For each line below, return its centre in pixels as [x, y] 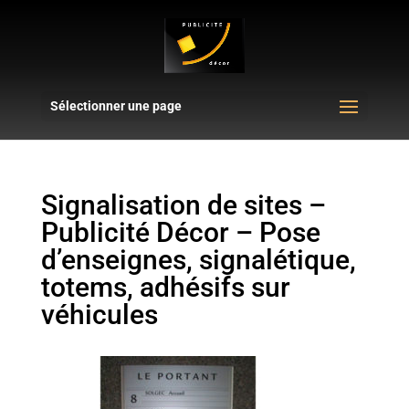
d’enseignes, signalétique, [198, 260]
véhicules [99, 315]
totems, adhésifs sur [165, 287]
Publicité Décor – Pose [180, 232]
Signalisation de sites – [183, 205]
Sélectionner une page [115, 106]
